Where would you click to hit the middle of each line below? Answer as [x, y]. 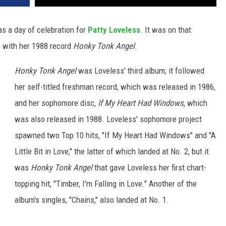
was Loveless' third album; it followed [140, 71]
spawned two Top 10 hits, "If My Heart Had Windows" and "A [115, 135]
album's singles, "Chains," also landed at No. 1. [92, 200]
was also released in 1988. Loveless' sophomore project [108, 119]
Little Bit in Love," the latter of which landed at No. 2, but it [112, 152]
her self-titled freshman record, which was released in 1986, [115, 87]
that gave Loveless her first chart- [149, 168]
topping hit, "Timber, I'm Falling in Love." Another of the [106, 184]
